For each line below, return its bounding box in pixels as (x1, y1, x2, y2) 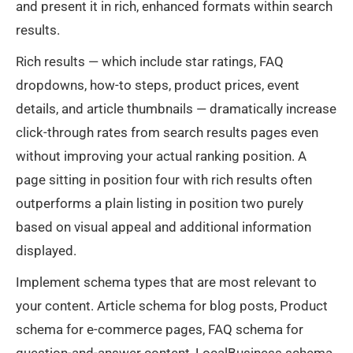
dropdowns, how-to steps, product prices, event (16, 77, 299, 94)
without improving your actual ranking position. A (16, 148, 307, 165)
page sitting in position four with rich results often (16, 172, 312, 188)
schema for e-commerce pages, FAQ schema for (16, 321, 303, 338)
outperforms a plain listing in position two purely (16, 195, 303, 212)
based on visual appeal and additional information (16, 219, 311, 236)
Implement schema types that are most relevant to (16, 274, 317, 291)
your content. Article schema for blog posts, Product (16, 298, 328, 314)
